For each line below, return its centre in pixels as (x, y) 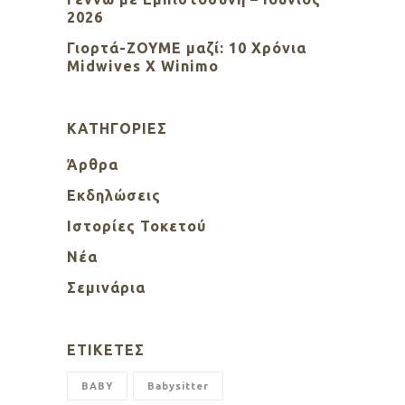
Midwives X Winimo (143, 66)
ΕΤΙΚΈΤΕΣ (106, 350)
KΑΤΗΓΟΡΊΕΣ (117, 129)
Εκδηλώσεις (114, 196)
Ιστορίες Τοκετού (137, 226)
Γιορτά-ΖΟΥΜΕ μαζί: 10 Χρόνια (187, 48)
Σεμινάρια (106, 288)
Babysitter (178, 386)
